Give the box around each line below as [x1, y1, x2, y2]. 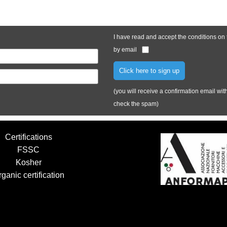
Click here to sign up [119, 66, 179, 74]
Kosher [15, 158, 42, 167]
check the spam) [113, 100, 159, 107]
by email [113, 46, 137, 53]
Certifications [5, 132, 52, 141]
